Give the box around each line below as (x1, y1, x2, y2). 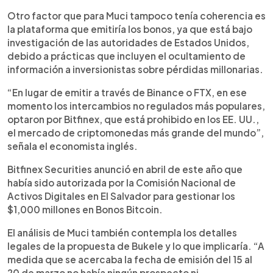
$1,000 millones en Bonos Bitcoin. (7, 204, 163, 215)
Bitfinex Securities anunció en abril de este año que (7, 163, 243, 175)
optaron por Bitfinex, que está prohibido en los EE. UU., (7, 113, 259, 125)
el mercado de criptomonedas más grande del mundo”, (7, 127, 264, 138)
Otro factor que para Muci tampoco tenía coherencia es (7, 10, 266, 21)
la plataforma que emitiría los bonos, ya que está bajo (7, 23, 252, 35)
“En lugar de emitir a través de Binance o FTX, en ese (7, 87, 247, 98)
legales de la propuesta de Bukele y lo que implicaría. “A (7, 240, 264, 252)
